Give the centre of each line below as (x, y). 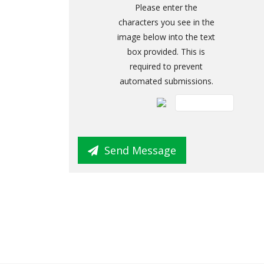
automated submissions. (166, 81)
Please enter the (166, 7)
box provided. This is (166, 52)
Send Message (140, 150)
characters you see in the (166, 22)
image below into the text (166, 37)
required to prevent (166, 66)
